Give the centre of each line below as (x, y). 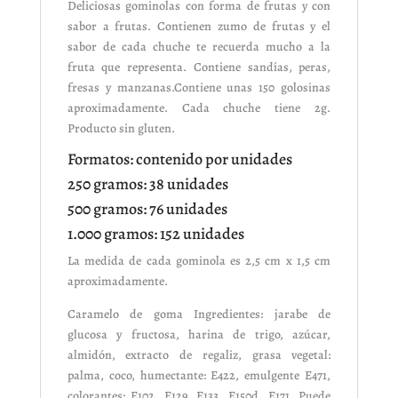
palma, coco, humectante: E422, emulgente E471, (199, 376)
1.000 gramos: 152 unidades (155, 234)
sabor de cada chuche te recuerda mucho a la (199, 47)
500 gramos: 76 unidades (147, 209)
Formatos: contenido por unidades (179, 159)
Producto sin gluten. (121, 129)
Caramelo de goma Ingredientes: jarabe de (199, 314)
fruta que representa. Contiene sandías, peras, (199, 68)
